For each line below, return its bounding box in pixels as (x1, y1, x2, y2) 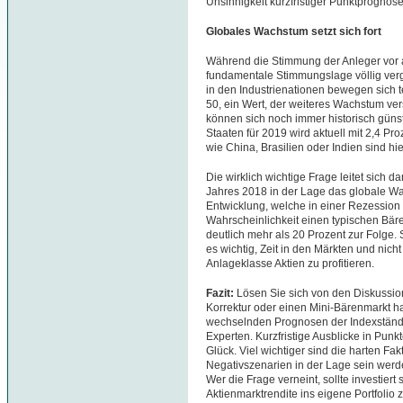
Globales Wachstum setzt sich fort (206, 25, 381, 38)
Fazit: (206, 286, 237, 300)
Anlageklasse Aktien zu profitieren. (206, 256, 374, 270)
